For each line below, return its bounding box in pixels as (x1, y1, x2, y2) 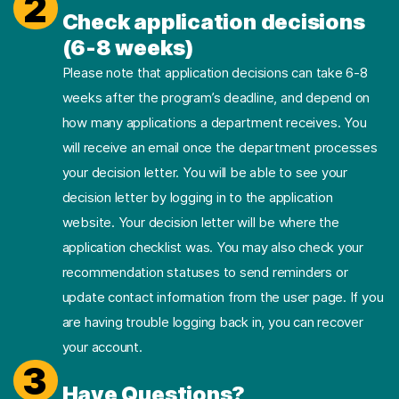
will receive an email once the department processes (61, 139, 378, 157)
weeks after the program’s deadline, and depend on (61, 89, 370, 107)
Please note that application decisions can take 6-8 (61, 64, 368, 82)
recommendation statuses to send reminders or (61, 264, 348, 281)
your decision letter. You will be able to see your (61, 164, 348, 182)
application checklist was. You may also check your (61, 239, 364, 256)
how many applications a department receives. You (61, 114, 367, 132)
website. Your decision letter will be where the (61, 214, 339, 232)
